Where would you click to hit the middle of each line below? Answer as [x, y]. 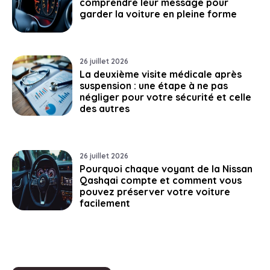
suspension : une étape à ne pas [154, 85]
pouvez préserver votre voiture [155, 191]
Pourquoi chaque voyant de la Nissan [166, 168]
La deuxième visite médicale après [161, 74]
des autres [105, 108]
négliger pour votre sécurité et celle [165, 97]
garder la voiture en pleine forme [158, 14]
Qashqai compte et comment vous [161, 180]
